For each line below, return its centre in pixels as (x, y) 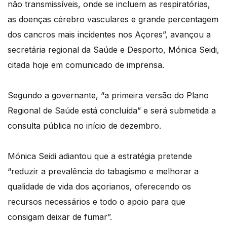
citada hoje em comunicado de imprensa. (86, 65)
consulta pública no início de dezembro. (84, 126)
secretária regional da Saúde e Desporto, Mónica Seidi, (113, 50)
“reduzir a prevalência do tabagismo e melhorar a (103, 172)
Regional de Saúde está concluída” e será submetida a (112, 111)
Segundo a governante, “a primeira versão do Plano (108, 96)
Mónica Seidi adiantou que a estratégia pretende (100, 156)
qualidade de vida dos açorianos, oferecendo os (99, 187)
